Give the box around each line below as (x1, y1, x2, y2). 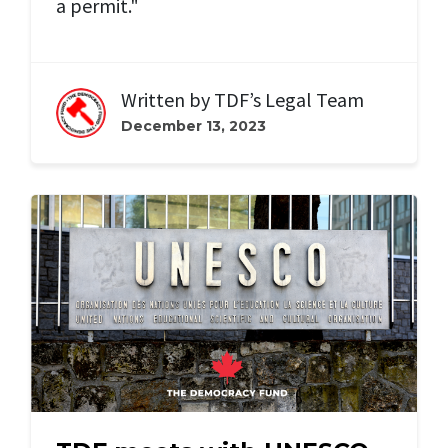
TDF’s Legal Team (214, 87, 364, 113)
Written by (121, 87, 214, 113)
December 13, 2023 (121, 117, 266, 136)
